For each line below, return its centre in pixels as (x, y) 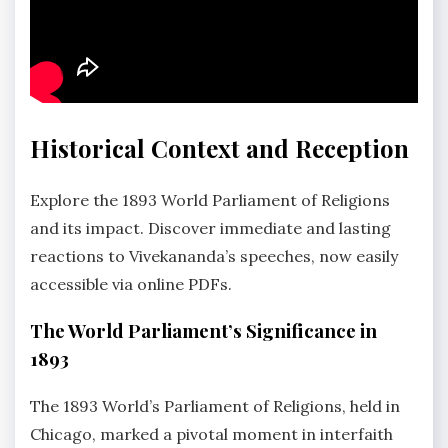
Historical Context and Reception (219, 148)
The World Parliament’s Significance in (203, 331)
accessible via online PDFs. (131, 284)
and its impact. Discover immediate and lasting (210, 228)
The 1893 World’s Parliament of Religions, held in (215, 405)
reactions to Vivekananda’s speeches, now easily (214, 256)
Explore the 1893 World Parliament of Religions (210, 200)
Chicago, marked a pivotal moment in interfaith (211, 433)
